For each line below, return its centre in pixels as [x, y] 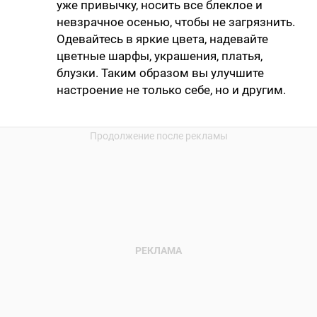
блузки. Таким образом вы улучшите [160, 73]
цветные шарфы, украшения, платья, [160, 56]
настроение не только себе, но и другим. [171, 90]
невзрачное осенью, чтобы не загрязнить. [176, 22]
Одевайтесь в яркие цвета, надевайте [162, 39]
